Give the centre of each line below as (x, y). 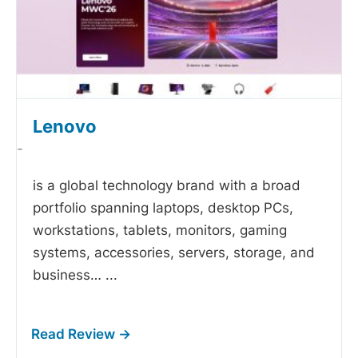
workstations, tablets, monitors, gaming (160, 231)
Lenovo (65, 127)
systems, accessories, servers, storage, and (174, 253)
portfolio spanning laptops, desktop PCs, (163, 208)
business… (69, 275)
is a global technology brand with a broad (167, 186)
